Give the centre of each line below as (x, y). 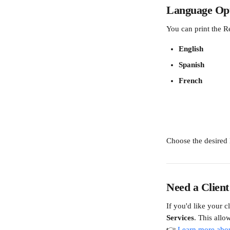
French (190, 81)
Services (180, 218)
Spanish (191, 65)
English (191, 49)
